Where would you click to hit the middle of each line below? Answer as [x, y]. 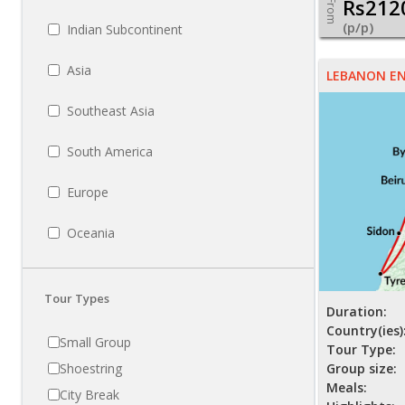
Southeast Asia [111, 111]
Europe [88, 193]
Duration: [357, 312]
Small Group [95, 343]
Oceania [91, 233]
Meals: [347, 388]
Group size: [362, 369]
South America [110, 152]
